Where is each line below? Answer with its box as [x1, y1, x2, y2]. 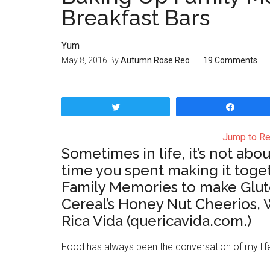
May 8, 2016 [61, 55, 107, 65]
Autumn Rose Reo [121, 55, 190, 65]
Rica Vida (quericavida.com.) [61, 212, 251, 230]
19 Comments [203, 55, 257, 65]
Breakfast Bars [61, 5, 210, 30]
